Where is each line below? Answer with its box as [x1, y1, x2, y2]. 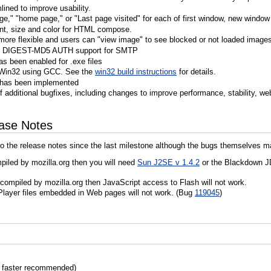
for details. [177, 67, 216, 77]
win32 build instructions [95, 67, 177, 77]
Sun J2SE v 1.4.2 [137, 157, 200, 167]
